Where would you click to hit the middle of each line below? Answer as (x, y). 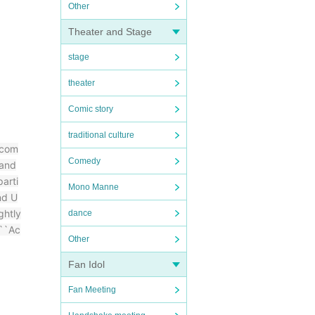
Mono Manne (94, 187)
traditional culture (101, 135)
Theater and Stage (110, 32)
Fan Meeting (92, 290)
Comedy (84, 161)
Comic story (91, 109)
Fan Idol (86, 264)
